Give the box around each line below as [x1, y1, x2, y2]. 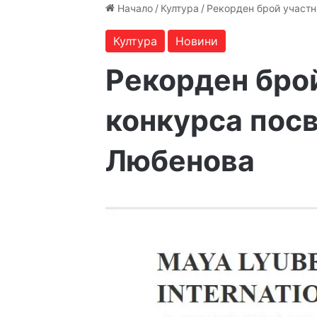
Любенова [105, 143, 255, 178]
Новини [175, 34, 219, 48]
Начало [115, 2, 154, 14]
